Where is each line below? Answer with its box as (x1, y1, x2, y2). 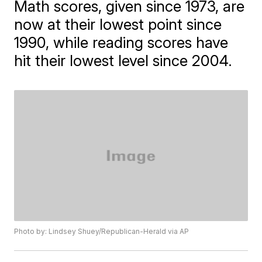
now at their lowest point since (14, 15, 222, 33)
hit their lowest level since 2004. (14, 51, 233, 70)
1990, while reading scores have (14, 33, 229, 51)
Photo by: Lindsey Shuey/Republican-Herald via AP (14, 227, 189, 236)
